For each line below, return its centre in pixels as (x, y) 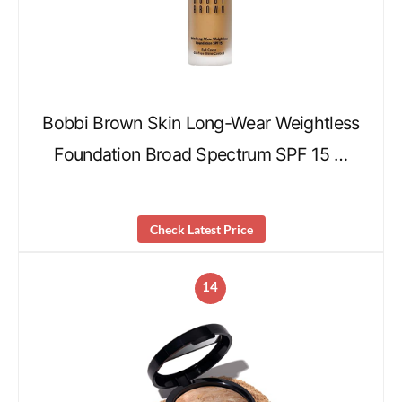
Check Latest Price (201, 229)
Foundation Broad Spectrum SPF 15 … (201, 155)
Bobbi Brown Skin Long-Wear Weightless (201, 123)
